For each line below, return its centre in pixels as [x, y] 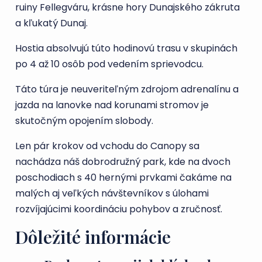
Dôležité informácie [93, 237]
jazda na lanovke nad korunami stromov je [112, 105]
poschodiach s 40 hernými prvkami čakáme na [123, 177]
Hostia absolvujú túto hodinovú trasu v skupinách [126, 48]
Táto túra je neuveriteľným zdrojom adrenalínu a [127, 89]
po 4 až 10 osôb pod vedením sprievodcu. [109, 64]
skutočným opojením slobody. [84, 121]
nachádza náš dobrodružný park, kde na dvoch [123, 162]
